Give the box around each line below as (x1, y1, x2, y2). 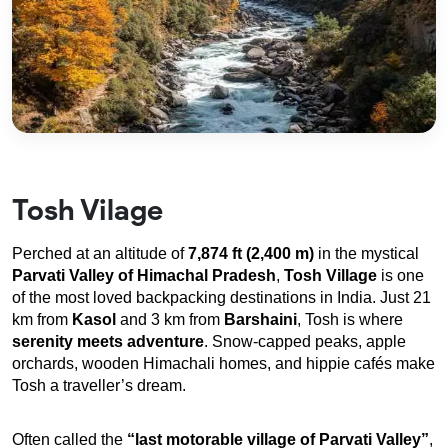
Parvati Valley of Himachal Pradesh (12, 267, 276, 285)
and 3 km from (116, 311, 224, 329)
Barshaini (224, 311, 297, 329)
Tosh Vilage (12, 192, 163, 228)
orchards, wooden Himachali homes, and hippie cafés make (12, 355, 435, 373)
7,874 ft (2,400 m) (188, 245, 314, 263)
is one (377, 267, 424, 285)
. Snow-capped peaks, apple (204, 333, 406, 351)
